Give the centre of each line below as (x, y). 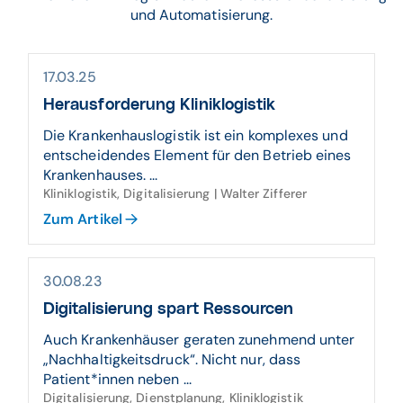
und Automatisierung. (201, 15)
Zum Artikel (83, 219)
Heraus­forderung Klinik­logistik (160, 105)
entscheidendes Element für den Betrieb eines (197, 155)
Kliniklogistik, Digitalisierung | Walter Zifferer (175, 193)
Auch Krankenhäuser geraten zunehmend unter (199, 340)
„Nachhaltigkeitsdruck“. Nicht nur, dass (172, 359)
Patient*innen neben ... (117, 379)
